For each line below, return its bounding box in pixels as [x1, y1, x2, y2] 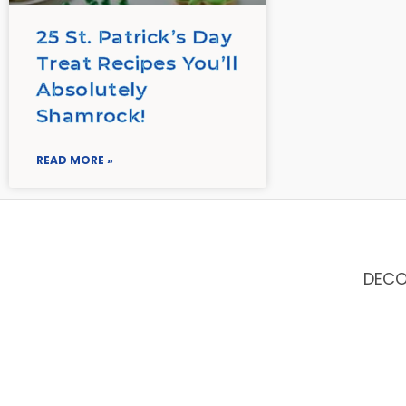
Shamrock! [36, 103, 146, 127]
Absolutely [36, 77, 148, 101]
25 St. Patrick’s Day [36, 24, 232, 48]
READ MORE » [36, 151, 113, 168]
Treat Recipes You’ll [36, 51, 237, 74]
